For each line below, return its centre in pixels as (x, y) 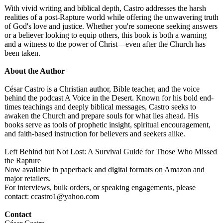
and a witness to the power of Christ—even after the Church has (105, 44)
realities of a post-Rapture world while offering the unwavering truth (111, 17)
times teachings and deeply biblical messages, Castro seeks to (100, 107)
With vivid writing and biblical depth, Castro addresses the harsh (105, 8)
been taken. (22, 53)
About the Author (35, 71)
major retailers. (28, 178)
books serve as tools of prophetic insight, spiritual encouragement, (108, 125)
